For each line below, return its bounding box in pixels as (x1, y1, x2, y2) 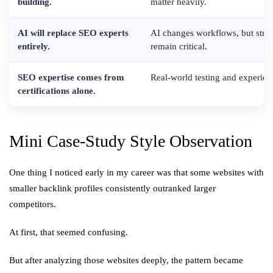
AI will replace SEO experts (18, 28, 129, 38)
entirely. (18, 41, 50, 51)
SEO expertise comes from (18, 73, 124, 82)
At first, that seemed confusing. (9, 227, 128, 237)
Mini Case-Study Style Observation (9, 132, 252, 151)
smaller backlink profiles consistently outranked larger (9, 183, 216, 193)
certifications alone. (18, 86, 96, 96)
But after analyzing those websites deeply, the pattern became (9, 255, 243, 265)
